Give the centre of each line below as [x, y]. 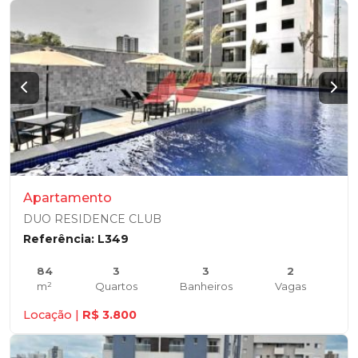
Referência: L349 [76, 239]
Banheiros [206, 286]
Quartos [116, 286]
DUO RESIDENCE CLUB [92, 219]
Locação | [53, 315]
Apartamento [68, 198]
